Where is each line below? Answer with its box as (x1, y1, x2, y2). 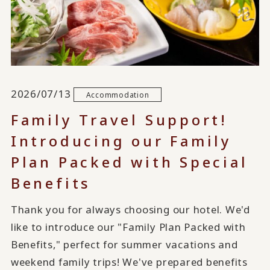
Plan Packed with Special (10, 152, 248, 172)
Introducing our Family (10, 131, 233, 151)
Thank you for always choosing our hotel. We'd (10, 202, 250, 217)
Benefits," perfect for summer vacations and (10, 237, 238, 252)
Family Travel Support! (10, 110, 228, 130)
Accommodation (86, 89, 149, 99)
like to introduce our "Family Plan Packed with (10, 220, 246, 234)
